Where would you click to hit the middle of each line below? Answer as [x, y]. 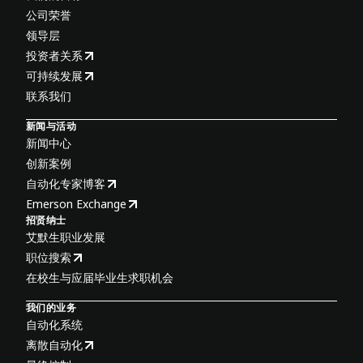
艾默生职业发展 [66, 237]
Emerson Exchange [76, 204]
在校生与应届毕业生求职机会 [100, 278]
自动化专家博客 [66, 184]
